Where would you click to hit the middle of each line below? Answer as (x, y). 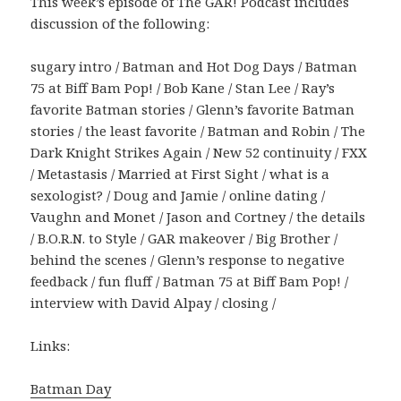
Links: (51, 346)
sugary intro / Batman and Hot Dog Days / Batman (194, 67)
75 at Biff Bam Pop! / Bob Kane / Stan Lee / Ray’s (183, 88)
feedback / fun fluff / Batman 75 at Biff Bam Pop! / (190, 282)
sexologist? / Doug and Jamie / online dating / (178, 196)
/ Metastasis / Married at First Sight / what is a (180, 174)
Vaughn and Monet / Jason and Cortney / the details (198, 217)
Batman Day (71, 389)
